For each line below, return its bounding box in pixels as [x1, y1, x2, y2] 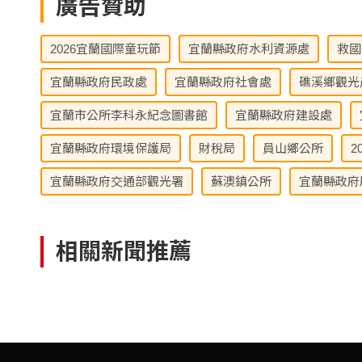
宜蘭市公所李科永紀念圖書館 [50, 108, 208, 123]
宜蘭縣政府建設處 [235, 108, 332, 123]
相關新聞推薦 [56, 239, 192, 265]
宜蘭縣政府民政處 [50, 75, 147, 90]
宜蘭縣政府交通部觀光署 [50, 175, 183, 189]
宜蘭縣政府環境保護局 [50, 141, 171, 156]
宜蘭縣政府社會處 [175, 75, 271, 90]
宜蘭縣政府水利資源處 [188, 42, 309, 57]
